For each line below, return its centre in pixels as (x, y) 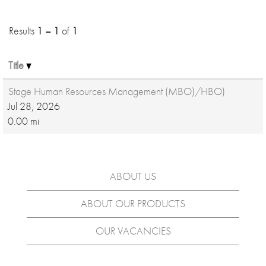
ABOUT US (133, 176)
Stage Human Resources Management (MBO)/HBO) (117, 91)
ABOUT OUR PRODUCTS (133, 204)
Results (23, 31)
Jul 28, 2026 (34, 106)
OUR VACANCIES (133, 231)
